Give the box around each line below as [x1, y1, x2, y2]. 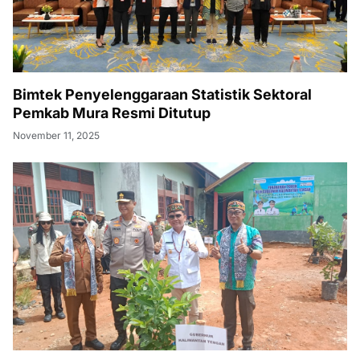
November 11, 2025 [13, 129, 100, 141]
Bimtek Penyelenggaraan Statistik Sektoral [13, 86, 312, 103]
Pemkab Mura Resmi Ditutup [13, 104, 211, 121]
